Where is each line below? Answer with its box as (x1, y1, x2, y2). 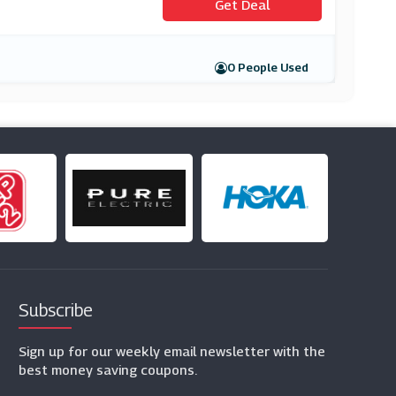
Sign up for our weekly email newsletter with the (18, 343, 325, 359)
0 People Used (227, 60, 309, 74)
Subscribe (18, 300, 93, 321)
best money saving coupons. (18, 362, 197, 377)
